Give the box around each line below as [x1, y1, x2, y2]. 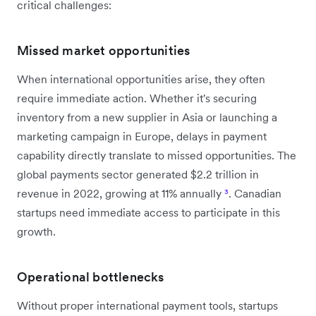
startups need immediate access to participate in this [17, 205, 280, 219]
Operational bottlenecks [17, 268, 164, 285]
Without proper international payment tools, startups [17, 298, 278, 312]
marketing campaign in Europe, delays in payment [17, 128, 267, 143]
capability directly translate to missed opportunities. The [17, 147, 296, 162]
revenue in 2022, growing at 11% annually [17, 186, 224, 200]
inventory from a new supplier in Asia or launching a [17, 109, 277, 124]
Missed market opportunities [17, 42, 190, 59]
